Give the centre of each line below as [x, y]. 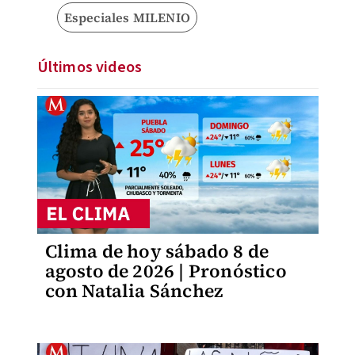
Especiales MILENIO [127, 17]
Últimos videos [90, 67]
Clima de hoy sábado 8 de [157, 251]
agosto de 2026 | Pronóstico [166, 271]
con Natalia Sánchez [134, 291]
